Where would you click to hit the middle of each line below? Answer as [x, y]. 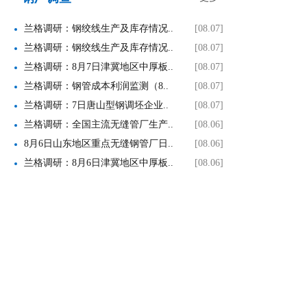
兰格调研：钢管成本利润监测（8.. [96, 86]
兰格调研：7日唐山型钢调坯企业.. [96, 105]
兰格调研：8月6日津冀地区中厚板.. [99, 163]
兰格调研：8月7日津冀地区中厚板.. [99, 67]
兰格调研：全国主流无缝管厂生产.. [99, 124]
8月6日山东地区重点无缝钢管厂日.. [99, 144]
